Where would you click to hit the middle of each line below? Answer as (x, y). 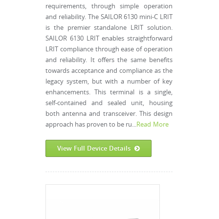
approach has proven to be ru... (91, 124)
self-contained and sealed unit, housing (109, 103)
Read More (153, 124)
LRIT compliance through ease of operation (109, 49)
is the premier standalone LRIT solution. (109, 28)
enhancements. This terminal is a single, (109, 92)
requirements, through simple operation (109, 6)
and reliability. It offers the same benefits (109, 60)
